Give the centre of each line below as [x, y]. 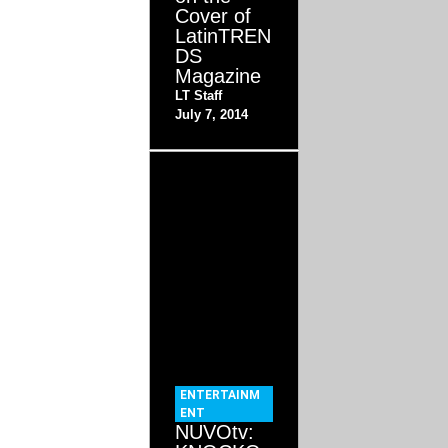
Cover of [213, 16]
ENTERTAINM [220, 395]
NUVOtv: [215, 432]
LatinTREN [223, 36]
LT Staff [199, 96]
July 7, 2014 [212, 115]
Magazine [218, 76]
